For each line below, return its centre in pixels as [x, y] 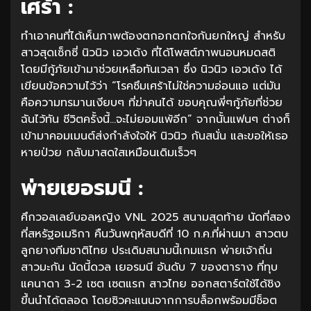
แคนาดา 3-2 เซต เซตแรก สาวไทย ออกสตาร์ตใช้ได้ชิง [151, 284]
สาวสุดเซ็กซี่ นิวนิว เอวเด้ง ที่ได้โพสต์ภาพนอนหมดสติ [148, 52]
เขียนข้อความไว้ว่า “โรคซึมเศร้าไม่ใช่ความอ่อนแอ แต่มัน [151, 86]
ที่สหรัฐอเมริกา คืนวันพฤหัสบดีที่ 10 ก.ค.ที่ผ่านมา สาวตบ [154, 234]
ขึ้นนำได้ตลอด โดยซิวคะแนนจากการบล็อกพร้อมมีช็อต [149, 300]
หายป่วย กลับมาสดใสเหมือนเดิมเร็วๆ [109, 152]
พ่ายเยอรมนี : [82, 188]
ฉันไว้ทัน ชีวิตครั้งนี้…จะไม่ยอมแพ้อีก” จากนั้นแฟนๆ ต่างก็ [155, 119]
